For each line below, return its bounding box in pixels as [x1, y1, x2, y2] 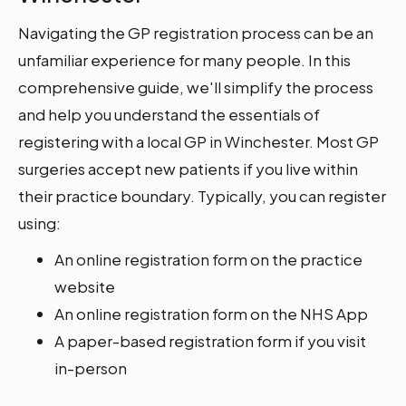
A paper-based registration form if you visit [54, 331, 367, 351]
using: [18, 213, 62, 233]
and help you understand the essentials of [18, 104, 321, 124]
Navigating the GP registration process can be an [18, 23, 374, 43]
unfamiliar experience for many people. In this [18, 50, 352, 70]
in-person [54, 358, 128, 378]
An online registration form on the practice [54, 249, 363, 269]
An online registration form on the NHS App [54, 304, 369, 324]
